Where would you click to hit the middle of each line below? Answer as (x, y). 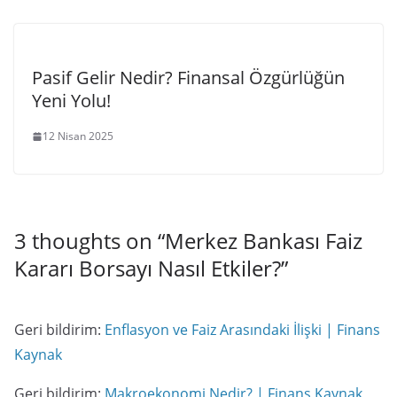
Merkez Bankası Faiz (264, 241)
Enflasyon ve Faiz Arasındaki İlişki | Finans (242, 330)
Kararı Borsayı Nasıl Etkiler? (148, 269)
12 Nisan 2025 (78, 136)
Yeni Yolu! (71, 101)
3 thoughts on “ (90, 241)
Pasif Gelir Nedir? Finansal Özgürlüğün (188, 78)
